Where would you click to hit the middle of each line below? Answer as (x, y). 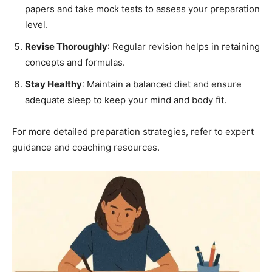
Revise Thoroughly (66, 46)
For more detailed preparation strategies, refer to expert (133, 131)
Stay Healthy (53, 84)
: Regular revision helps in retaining (184, 46)
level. (36, 24)
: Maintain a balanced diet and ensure (162, 84)
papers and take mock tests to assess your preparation (142, 8)
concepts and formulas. (75, 62)
